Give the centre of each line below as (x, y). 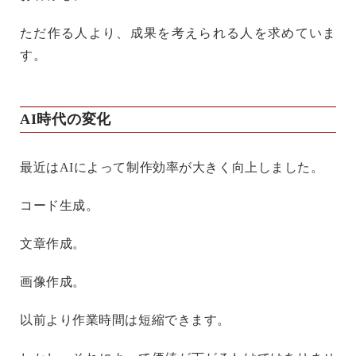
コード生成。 (60, 206)
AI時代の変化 (66, 120)
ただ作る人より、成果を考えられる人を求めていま (178, 33)
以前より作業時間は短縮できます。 (125, 320)
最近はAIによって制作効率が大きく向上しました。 (172, 168)
